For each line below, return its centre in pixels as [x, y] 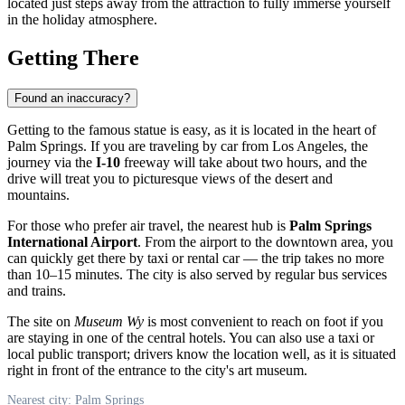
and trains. [37, 290]
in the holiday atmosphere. [82, 19]
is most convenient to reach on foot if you [264, 321]
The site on [41, 321]
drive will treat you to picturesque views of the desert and [170, 178]
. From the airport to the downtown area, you [265, 241]
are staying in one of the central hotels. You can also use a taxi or [191, 337]
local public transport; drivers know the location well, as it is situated [202, 353]
